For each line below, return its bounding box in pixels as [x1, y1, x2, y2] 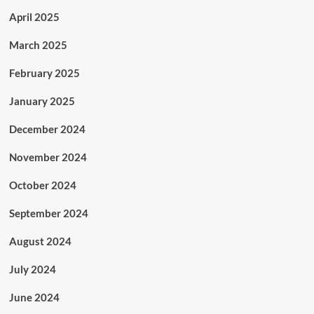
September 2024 [8, 207, 88, 220]
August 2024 [8, 235, 71, 248]
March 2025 [8, 39, 67, 52]
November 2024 [8, 151, 87, 164]
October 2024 [8, 179, 76, 192]
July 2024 [8, 263, 56, 276]
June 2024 [8, 291, 60, 304]
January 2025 [8, 95, 75, 108]
